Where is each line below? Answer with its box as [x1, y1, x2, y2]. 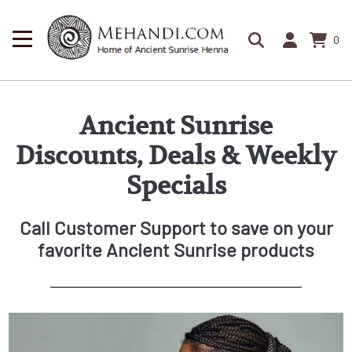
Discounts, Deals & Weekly [16, 139, 336, 171]
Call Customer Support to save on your [19, 216, 333, 240]
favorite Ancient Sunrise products [38, 238, 314, 262]
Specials [126, 169, 226, 201]
